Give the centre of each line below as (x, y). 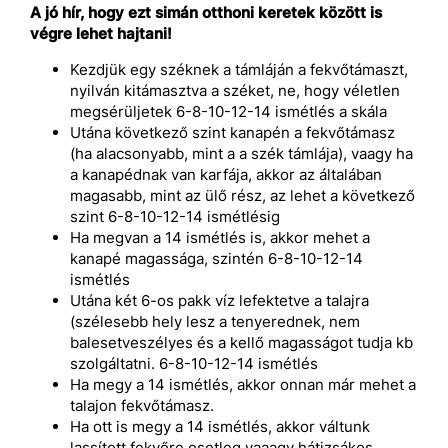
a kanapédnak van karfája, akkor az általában (226, 175)
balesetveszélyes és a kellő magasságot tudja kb (241, 343)
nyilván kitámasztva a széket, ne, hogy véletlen (235, 91)
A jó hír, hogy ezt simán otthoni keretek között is (206, 13)
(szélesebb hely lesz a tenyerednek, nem (215, 322)
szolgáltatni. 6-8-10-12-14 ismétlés (194, 364)
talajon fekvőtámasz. (142, 406)
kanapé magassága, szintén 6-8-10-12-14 (216, 259)
